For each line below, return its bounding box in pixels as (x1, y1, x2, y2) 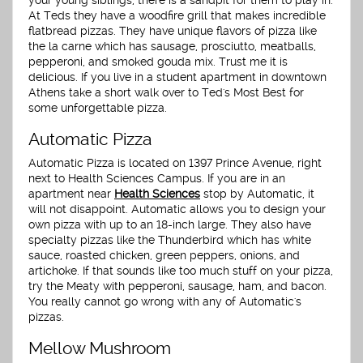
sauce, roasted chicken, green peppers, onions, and (28, 248, 300, 262)
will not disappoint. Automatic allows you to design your (28, 202, 326, 216)
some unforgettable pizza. (28, 101, 167, 115)
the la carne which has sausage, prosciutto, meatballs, (28, 40, 316, 53)
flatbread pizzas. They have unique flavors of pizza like (28, 24, 317, 38)
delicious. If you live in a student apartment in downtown (28, 70, 327, 84)
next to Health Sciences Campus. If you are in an (28, 171, 285, 185)
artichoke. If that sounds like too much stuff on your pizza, (28, 263, 333, 277)
